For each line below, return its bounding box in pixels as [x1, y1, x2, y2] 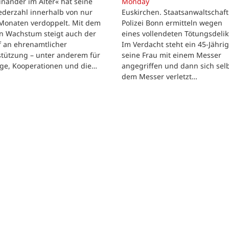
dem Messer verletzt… [122, 71, 197, 81]
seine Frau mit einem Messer [122, 50, 221, 60]
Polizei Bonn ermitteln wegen [122, 17, 222, 28]
